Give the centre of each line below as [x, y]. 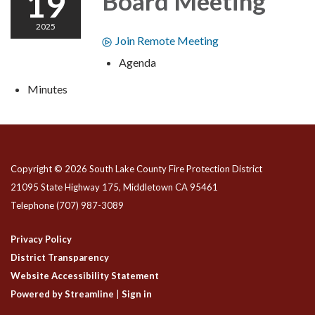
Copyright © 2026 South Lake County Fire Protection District [136, 169]
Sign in [137, 294]
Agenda [137, 63]
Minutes [47, 89]
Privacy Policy [41, 239]
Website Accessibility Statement [85, 276]
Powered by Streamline [62, 294]
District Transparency [60, 258]
